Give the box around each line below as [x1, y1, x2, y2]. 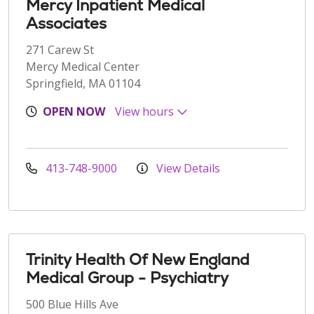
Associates [26, 13, 107, 34]
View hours [115, 103, 177, 119]
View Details [153, 160, 220, 176]
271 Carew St [26, 41, 94, 57]
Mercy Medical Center [26, 58, 139, 74]
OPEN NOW [43, 103, 105, 119]
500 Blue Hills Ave [26, 296, 118, 312]
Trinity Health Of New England [26, 249, 250, 270]
